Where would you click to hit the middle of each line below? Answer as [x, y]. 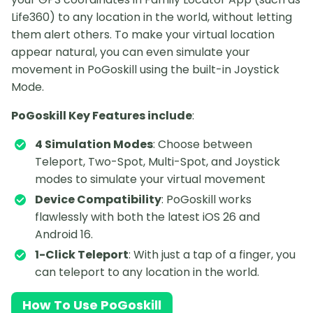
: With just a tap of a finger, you [212, 255]
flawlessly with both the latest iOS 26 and [147, 217]
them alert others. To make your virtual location [143, 35]
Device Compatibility [98, 200]
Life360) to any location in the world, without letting [152, 17]
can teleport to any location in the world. [147, 272]
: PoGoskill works [206, 200]
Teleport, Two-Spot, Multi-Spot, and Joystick [158, 162]
